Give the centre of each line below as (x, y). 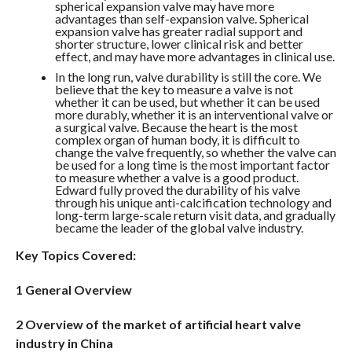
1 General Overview (73, 290)
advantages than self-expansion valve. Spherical (181, 18)
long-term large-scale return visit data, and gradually (195, 215)
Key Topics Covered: (75, 255)
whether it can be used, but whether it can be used (187, 102)
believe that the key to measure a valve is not (174, 89)
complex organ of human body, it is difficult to (177, 139)
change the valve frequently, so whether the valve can (195, 152)
